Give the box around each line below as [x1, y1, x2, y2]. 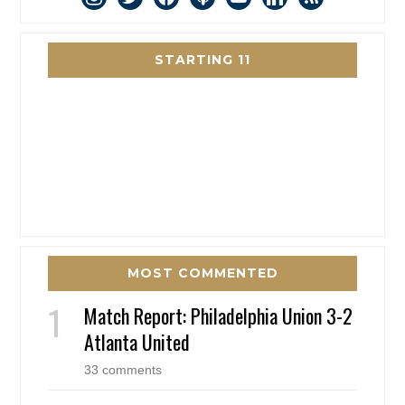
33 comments [84, 363, 163, 378]
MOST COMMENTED [127, 265, 278, 282]
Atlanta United [84, 327, 191, 357]
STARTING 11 [155, 52, 250, 69]
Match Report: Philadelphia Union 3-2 [84, 301, 353, 331]
